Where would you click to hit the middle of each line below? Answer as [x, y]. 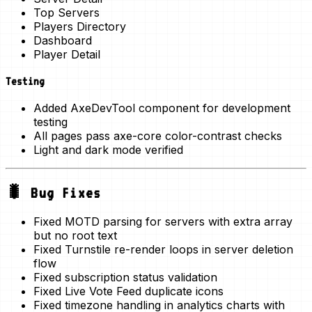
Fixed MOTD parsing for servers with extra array [163, 222]
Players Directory [80, 27]
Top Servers [67, 13]
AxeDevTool [103, 108]
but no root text [75, 236]
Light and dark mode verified [108, 149]
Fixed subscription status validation [125, 278]
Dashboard [63, 41]
